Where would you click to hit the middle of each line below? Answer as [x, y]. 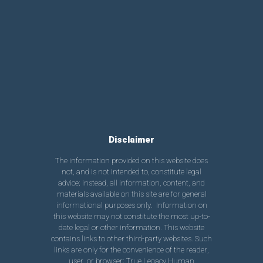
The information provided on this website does [131, 161]
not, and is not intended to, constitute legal [131, 172]
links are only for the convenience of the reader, [131, 250]
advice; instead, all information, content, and [131, 183]
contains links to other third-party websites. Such [131, 239]
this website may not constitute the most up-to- [131, 217]
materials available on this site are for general [131, 194]
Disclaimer [131, 139]
